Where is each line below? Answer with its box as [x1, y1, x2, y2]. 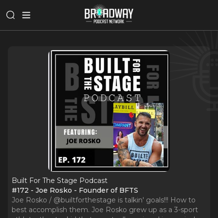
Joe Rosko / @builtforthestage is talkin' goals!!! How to [12, 196, 196, 204]
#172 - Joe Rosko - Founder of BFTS [12, 186, 138, 195]
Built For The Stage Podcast [12, 176, 108, 185]
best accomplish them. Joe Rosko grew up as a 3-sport [12, 205, 198, 214]
